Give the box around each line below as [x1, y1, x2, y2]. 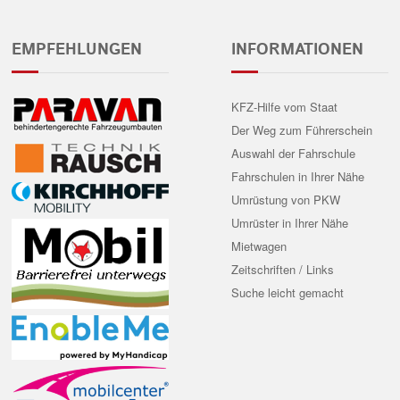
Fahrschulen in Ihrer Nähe [231, 168, 365, 186]
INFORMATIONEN [231, 38, 364, 62]
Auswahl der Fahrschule [231, 145, 356, 162]
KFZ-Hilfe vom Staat [231, 98, 338, 116]
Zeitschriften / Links [231, 261, 335, 279]
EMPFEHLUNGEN [12, 38, 143, 62]
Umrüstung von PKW [231, 191, 341, 209]
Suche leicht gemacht [231, 284, 345, 302]
